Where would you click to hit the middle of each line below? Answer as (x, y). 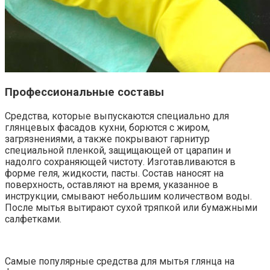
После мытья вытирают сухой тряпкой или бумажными (131, 208)
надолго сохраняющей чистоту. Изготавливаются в (120, 162)
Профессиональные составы (84, 93)
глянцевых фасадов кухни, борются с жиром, (107, 128)
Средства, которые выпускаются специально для (117, 116)
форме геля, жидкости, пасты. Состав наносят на (114, 174)
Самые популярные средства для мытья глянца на (120, 262)
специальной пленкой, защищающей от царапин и (118, 151)
